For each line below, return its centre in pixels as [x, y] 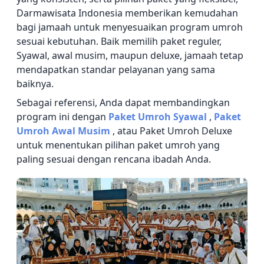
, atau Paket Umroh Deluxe [172, 131]
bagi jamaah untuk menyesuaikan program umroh [130, 27]
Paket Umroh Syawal [159, 117]
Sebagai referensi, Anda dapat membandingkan [123, 103]
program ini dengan [62, 117]
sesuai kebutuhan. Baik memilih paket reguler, [119, 42]
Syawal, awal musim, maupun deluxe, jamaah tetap [130, 56]
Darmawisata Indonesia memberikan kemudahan [127, 13]
